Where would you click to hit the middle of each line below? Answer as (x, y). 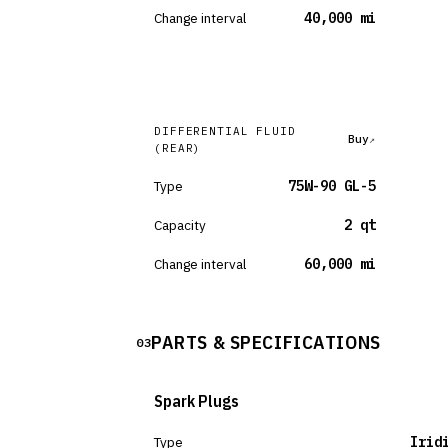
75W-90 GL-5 (331, 186)
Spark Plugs (196, 401)
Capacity (180, 225)
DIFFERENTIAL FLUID (225, 131)
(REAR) (178, 148)
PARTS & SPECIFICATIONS (266, 342)
